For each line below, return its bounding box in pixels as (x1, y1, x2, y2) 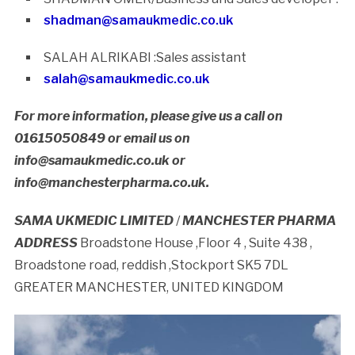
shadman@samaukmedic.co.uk (43, 12, 233, 28)
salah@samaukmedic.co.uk (43, 71, 209, 86)
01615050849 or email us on (13, 130, 190, 146)
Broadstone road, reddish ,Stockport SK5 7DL (13, 257, 288, 273)
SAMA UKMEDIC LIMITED (13, 212, 174, 228)
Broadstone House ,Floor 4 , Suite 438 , (77, 235, 312, 250)
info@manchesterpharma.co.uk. (13, 174, 209, 190)
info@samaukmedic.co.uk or (13, 152, 185, 168)
